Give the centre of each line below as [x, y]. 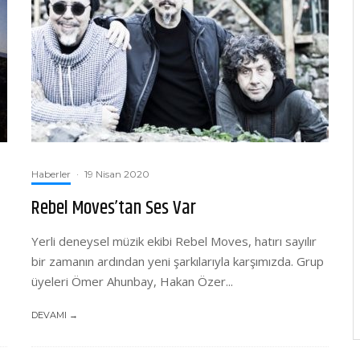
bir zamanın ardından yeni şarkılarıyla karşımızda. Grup [178, 261]
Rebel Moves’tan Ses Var [114, 208]
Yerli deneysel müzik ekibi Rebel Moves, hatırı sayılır [174, 241]
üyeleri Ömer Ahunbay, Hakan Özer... [132, 281]
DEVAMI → [55, 315]
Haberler [51, 174]
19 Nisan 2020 [117, 174]
